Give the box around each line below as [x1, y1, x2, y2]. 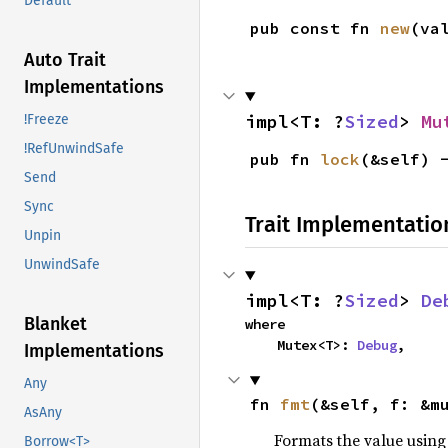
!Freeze [24, 111, 69, 129]
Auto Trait [24, 49, 106, 72]
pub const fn [249, 18, 380, 38]
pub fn [249, 149, 320, 169]
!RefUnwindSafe [24, 140, 124, 158]
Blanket [24, 313, 87, 336]
